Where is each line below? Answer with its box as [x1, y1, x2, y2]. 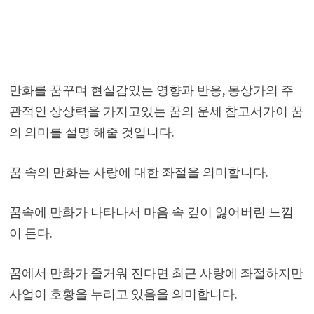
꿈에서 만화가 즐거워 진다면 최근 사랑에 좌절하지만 [8, 264, 303, 281]
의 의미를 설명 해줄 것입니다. [8, 123, 175, 140]
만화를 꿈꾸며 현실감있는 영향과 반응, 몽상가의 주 [8, 81, 294, 98]
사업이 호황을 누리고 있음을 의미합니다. [8, 285, 238, 302]
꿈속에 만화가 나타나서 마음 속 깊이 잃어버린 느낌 [8, 203, 294, 220]
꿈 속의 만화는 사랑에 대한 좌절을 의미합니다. [8, 163, 268, 180]
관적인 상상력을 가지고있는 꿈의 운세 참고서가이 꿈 [8, 102, 303, 119]
